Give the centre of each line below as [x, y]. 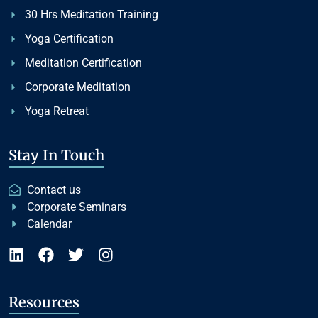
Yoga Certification [69, 38]
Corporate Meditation [77, 87]
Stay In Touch [56, 155]
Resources [44, 302]
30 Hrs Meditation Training [91, 14]
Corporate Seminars [77, 207]
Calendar [50, 224]
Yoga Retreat [56, 111]
